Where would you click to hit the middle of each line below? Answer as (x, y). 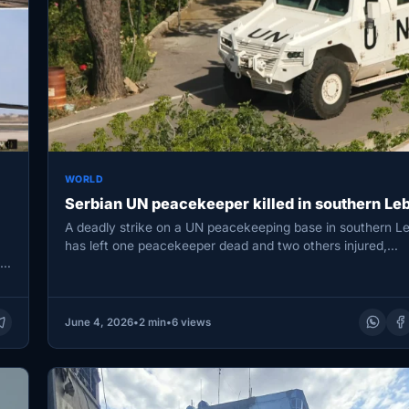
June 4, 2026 (99, 322)
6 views (191, 322)
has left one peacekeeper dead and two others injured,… (231, 246)
